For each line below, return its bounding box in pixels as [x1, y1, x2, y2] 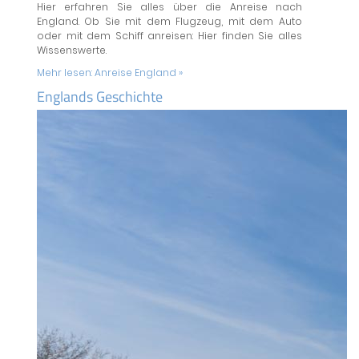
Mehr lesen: [36, 66, 95, 80]
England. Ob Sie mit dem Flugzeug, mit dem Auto [36, 14, 302, 29]
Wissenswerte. [36, 43, 107, 58]
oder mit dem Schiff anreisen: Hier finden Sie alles [36, 29, 302, 43]
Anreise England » [94, 66, 183, 80]
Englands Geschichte [36, 86, 163, 108]
